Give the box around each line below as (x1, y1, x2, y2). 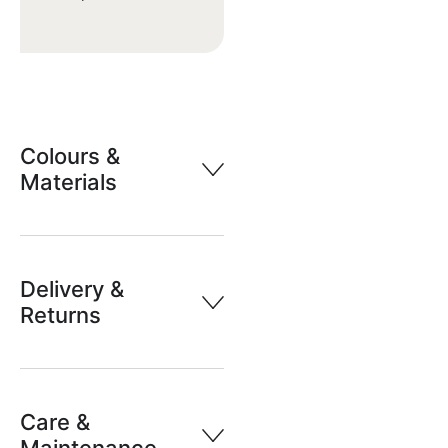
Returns (20, 302, 101, 329)
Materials (20, 169, 117, 196)
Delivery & (20, 276, 124, 303)
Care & (20, 409, 90, 436)
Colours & (20, 143, 120, 170)
